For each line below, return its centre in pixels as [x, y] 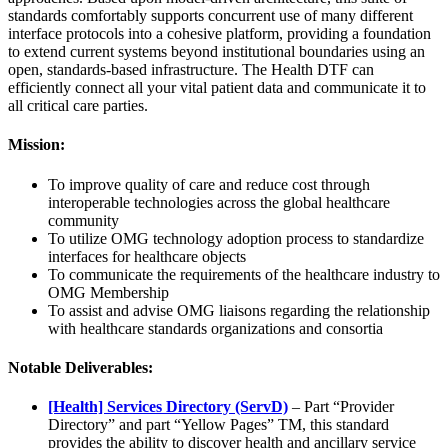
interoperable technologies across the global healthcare [219, 202]
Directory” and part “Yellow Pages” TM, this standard [218, 425]
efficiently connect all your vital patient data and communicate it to [217, 88]
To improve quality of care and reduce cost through [209, 184]
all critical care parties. [78, 106]
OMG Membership [108, 292]
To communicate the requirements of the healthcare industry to [244, 274]
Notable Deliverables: [80, 367]
